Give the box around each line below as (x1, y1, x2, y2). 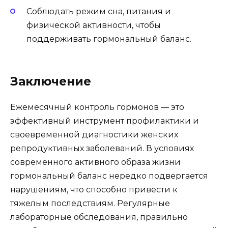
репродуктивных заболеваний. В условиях (10, 143, 194, 153)
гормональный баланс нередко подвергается (10, 170, 208, 181)
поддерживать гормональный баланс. (26, 34, 191, 44)
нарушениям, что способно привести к (10, 184, 178, 194)
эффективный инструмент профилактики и (10, 116, 199, 126)
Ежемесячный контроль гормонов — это (10, 102, 184, 112)
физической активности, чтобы (26, 20, 161, 30)
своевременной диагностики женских (10, 129, 178, 139)
